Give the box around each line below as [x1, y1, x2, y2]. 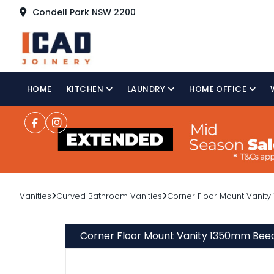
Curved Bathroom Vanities [56, 190, 162, 202]
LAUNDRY [127, 83, 168, 95]
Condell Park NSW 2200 [30, 6, 136, 18]
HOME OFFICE [189, 83, 249, 95]
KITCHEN [66, 83, 106, 95]
